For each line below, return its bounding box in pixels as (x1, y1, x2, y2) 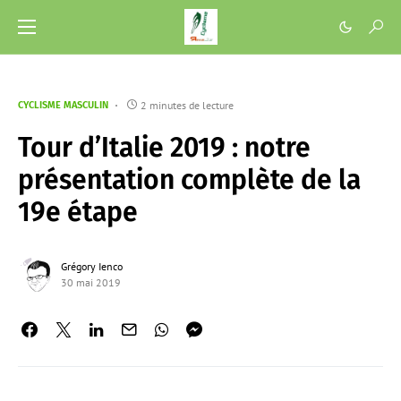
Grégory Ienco (61, 260, 123, 273)
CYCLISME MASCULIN (18, 99, 108, 111)
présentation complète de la (18, 164, 361, 196)
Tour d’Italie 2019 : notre (18, 132, 311, 164)
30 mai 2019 (61, 276, 121, 289)
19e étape (18, 196, 138, 228)
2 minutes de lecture (141, 98, 234, 112)
